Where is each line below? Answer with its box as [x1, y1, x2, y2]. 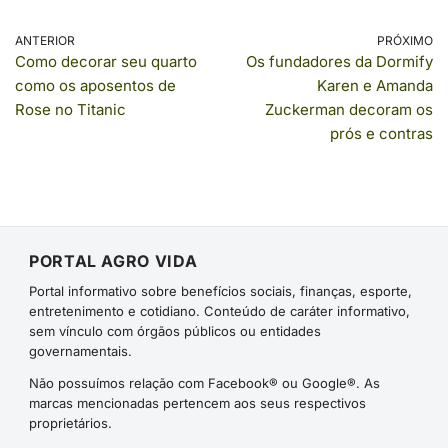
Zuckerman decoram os [265, 100, 433, 119]
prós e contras [330, 124, 433, 143]
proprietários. [29, 415, 112, 431]
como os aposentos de [15, 76, 176, 95]
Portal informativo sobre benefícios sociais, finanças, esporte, [29, 283, 412, 299]
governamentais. [29, 343, 132, 359]
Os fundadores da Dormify [246, 52, 433, 71]
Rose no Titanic [15, 100, 126, 119]
